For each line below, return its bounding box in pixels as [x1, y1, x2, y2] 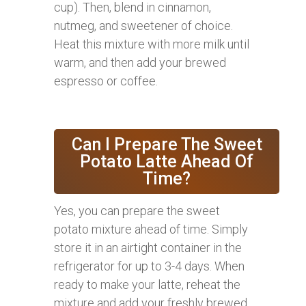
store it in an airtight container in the [54, 240, 242, 255]
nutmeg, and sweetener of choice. [54, 18, 233, 33]
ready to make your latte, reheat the [54, 277, 240, 292]
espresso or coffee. [54, 74, 158, 89]
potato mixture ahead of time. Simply [54, 222, 248, 237]
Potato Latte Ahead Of [80, 152, 253, 172]
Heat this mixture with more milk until [54, 37, 249, 52]
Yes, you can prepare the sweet [54, 204, 220, 219]
